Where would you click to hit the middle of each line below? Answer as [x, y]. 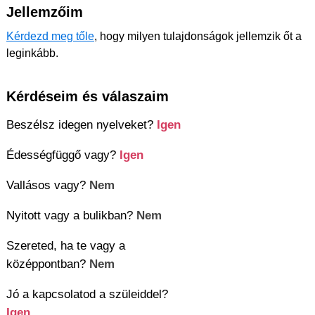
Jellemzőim [45, 12]
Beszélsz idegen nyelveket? [82, 124]
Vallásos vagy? [48, 185]
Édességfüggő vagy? [63, 154]
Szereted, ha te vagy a [66, 245]
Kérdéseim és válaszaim [88, 96]
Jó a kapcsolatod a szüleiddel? [87, 294]
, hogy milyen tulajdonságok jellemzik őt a [198, 36]
